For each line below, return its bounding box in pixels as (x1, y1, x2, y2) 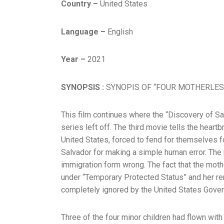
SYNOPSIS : (61, 82, 104, 92)
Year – (61, 54, 85, 64)
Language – (61, 26, 105, 36)
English (105, 26, 133, 36)
